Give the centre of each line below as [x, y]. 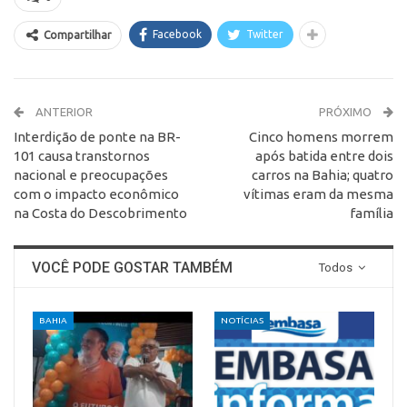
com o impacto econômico [96, 194]
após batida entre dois [324, 155]
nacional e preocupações [91, 174]
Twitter [265, 34]
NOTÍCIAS [242, 320]
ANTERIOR [63, 111]
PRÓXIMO [347, 111]
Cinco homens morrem [321, 136]
